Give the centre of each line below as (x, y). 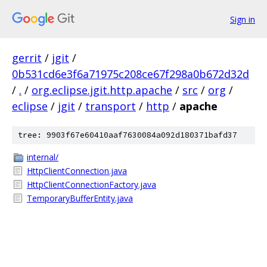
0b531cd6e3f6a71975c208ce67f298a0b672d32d (131, 74)
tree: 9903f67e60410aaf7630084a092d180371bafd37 (128, 135)
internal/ (43, 157)
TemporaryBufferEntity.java (80, 198)
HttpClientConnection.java (77, 171)
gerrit (27, 58)
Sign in (243, 19)
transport (111, 106)
